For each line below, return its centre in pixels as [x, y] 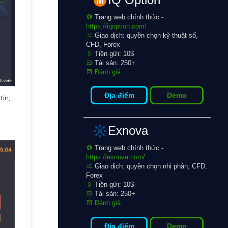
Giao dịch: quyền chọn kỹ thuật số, [145, 35]
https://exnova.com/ [116, 157]
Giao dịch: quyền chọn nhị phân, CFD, [150, 166]
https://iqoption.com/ [116, 26]
